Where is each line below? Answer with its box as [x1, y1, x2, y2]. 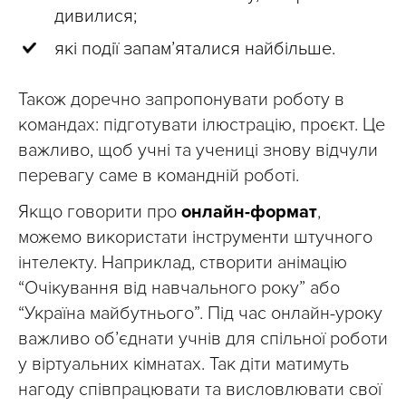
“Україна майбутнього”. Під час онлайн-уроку [18, 303, 382, 325]
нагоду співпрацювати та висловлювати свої [18, 379, 382, 401]
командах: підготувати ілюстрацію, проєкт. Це [18, 114, 385, 137]
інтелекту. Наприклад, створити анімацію [18, 252, 347, 275]
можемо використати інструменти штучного [18, 227, 372, 249]
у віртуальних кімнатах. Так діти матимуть [18, 353, 349, 376]
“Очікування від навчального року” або [18, 277, 340, 300]
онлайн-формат [181, 201, 317, 224]
